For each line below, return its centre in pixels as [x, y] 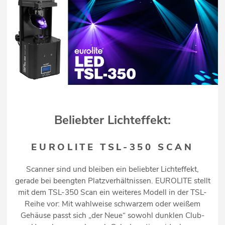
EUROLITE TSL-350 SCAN [113, 147]
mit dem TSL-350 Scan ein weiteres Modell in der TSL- [113, 192]
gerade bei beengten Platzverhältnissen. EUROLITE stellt [113, 181]
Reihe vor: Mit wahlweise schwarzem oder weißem [113, 204]
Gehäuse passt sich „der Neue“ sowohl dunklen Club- [113, 215]
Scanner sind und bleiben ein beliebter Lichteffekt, [113, 169]
